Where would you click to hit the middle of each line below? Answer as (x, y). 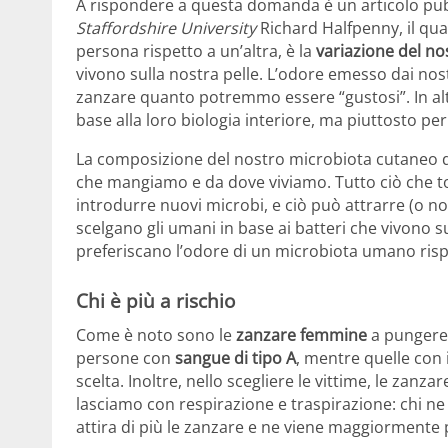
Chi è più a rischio (155, 301)
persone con (125, 357)
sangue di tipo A (235, 357)
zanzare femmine (301, 334)
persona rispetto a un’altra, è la (194, 51)
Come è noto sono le (156, 334)
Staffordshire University (166, 28)
